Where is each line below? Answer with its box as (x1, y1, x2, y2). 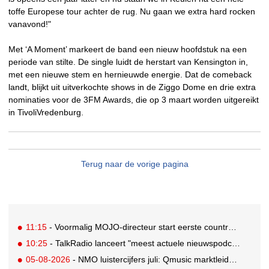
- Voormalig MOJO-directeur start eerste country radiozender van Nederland (47, 222, 229, 232)
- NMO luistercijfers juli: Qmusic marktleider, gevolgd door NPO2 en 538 (70, 255, 229, 265)
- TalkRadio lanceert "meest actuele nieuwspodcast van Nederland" (47, 238, 232, 249)
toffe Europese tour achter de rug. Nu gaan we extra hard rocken (8, 7, 255, 17)
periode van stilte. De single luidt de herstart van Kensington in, (8, 57, 248, 67)
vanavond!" (8, 19, 51, 29)
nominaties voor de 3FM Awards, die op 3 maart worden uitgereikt (8, 95, 259, 105)
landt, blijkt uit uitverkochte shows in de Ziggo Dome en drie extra (8, 82, 256, 92)
